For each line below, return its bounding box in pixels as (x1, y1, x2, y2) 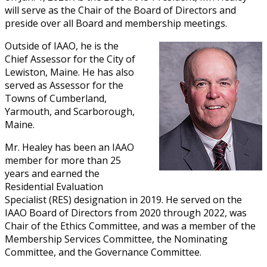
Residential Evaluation (5, 179, 103, 193)
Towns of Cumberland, (5, 91, 107, 105)
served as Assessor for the (5, 78, 123, 92)
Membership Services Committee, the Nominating (5, 232, 228, 246)
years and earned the (5, 166, 100, 180)
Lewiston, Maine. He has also (5, 65, 134, 79)
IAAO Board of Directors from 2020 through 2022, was (5, 206, 247, 219)
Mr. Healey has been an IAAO (5, 140, 134, 154)
